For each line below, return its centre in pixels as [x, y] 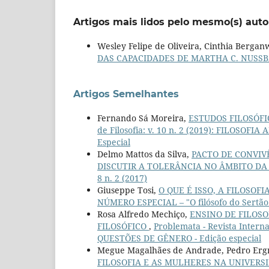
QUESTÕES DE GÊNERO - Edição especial [179, 238]
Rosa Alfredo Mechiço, [144, 214]
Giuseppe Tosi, [128, 190]
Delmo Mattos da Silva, [144, 154]
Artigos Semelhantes [126, 94]
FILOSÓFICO [123, 226]
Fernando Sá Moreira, [143, 118]
